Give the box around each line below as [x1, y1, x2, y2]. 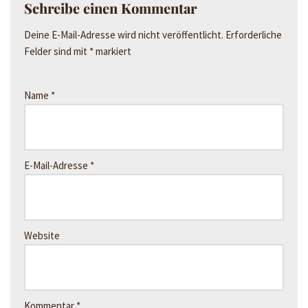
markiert [93, 45, 131, 58]
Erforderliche [225, 28, 282, 41]
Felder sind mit [24, 45, 89, 58]
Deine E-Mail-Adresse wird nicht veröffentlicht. [24, 28, 223, 41]
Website [24, 229, 60, 242]
